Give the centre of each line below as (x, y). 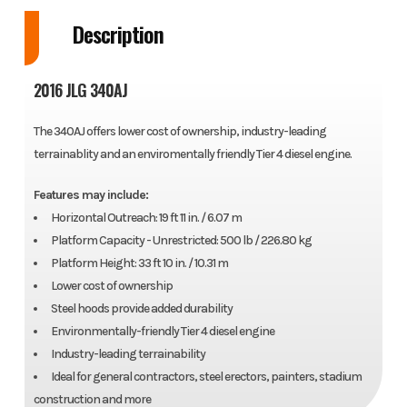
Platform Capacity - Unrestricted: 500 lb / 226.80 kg (181, 241)
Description (118, 34)
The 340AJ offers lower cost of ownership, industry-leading (179, 132)
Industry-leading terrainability (128, 354)
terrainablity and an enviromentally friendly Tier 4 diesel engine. (192, 154)
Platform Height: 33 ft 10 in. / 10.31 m (139, 263)
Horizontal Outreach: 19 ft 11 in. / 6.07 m (146, 218)
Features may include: (90, 195)
